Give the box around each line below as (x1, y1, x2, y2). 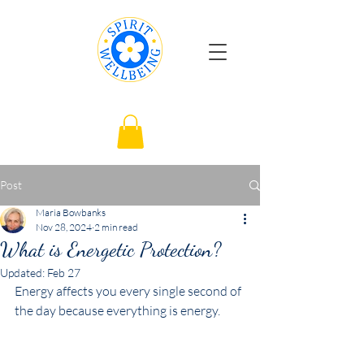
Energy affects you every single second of (15, 283, 244, 299)
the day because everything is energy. (15, 302, 220, 318)
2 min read (94, 221, 138, 233)
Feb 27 (47, 266, 80, 279)
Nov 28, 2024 (36, 221, 92, 233)
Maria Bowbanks (36, 206, 106, 219)
